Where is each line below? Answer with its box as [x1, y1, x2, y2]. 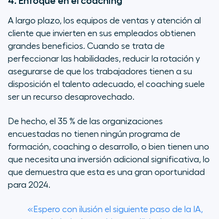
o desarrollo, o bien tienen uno [90, 142, 209, 151]
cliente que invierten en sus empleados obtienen [8, 28, 196, 38]
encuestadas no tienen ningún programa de [8, 129, 180, 138]
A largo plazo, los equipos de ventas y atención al [8, 16, 201, 25]
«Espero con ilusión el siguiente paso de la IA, [27, 204, 203, 214]
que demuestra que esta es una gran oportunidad [8, 167, 205, 176]
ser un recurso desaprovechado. [8, 92, 134, 101]
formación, [8, 142, 53, 151]
